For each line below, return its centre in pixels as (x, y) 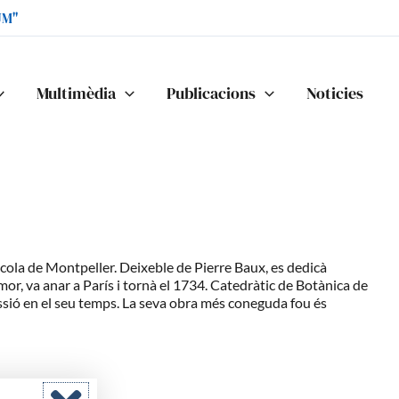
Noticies (335, 93)
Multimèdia (77, 93)
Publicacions (212, 93)
